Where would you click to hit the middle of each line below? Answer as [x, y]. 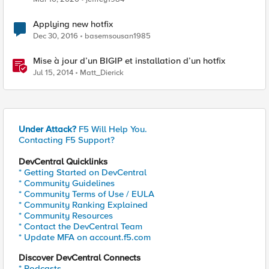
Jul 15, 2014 [53, 73]
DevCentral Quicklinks [63, 162]
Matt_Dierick [102, 73]
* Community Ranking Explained [83, 205]
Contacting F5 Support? [67, 140]
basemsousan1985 [118, 36]
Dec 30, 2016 [56, 36]
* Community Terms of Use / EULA [86, 194]
